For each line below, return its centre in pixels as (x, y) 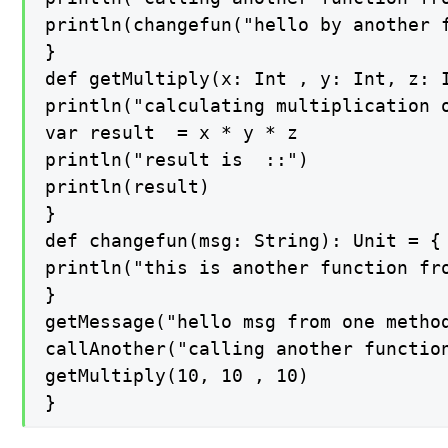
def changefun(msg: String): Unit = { (243, 241)
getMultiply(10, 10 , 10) (177, 376)
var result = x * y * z (172, 133)
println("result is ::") (177, 160)
